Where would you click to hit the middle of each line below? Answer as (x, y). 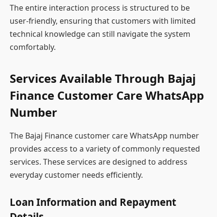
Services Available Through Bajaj (103, 78)
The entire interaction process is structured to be (100, 8)
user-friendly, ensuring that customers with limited (103, 21)
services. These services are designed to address (99, 162)
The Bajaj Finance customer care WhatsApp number (104, 135)
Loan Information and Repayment (93, 202)
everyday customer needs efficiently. (76, 175)
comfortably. (33, 47)
